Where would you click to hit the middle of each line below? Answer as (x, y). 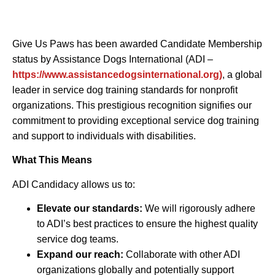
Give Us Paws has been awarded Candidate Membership (137, 44)
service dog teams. (78, 239)
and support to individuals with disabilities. (104, 136)
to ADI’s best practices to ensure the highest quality (147, 223)
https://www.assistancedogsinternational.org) (117, 74)
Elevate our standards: (90, 208)
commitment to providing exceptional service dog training (136, 120)
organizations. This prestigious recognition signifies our (132, 105)
